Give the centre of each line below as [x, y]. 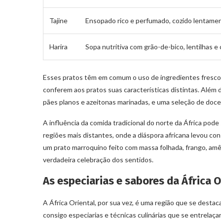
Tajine [58, 20]
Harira [58, 46]
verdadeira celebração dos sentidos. [98, 159]
